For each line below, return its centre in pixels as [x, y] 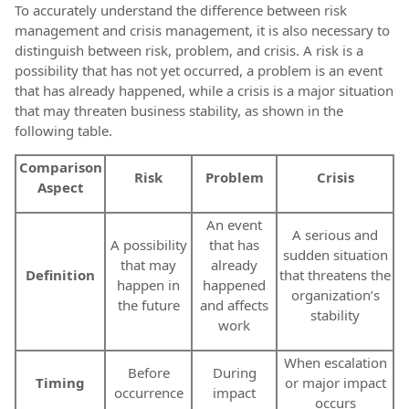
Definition [60, 275]
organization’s [335, 295]
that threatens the [335, 275]
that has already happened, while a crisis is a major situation [204, 91]
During [234, 373]
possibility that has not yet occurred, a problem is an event [199, 71]
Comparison [60, 168]
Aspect [60, 188]
